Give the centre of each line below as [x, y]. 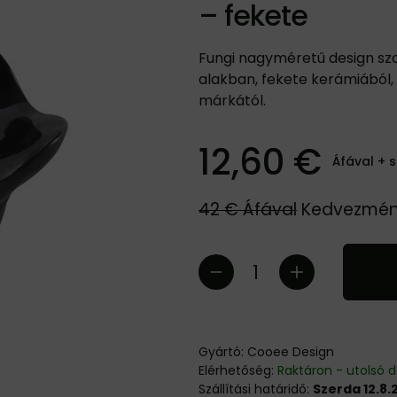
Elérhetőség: [238, 370]
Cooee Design [291, 352]
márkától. [232, 101]
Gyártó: [223, 352]
